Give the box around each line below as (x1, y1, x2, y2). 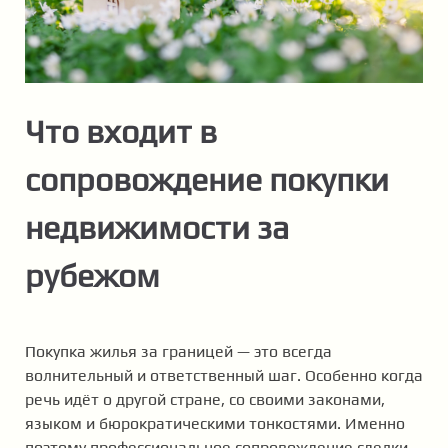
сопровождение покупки (25, 160, 389, 198)
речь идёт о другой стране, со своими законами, (25, 389, 385, 409)
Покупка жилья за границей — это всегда (25, 341, 332, 361)
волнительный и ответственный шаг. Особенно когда (25, 365, 423, 385)
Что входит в (25, 112, 217, 150)
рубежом (25, 256, 160, 294)
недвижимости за (25, 208, 289, 246)
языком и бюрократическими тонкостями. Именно (25, 413, 405, 433)
